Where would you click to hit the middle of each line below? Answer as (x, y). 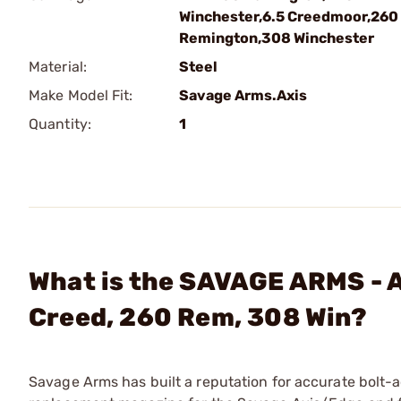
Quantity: (60, 124)
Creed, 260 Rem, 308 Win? (198, 317)
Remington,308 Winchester (277, 38)
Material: (58, 67)
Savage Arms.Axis (243, 95)
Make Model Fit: (81, 95)
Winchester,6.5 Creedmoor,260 (289, 17)
